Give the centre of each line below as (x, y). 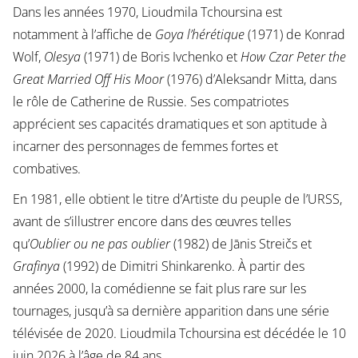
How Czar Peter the (293, 57)
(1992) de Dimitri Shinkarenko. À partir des (182, 267)
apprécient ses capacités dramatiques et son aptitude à (169, 124)
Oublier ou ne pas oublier (99, 244)
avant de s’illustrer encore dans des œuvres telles (151, 222)
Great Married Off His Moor (88, 80)
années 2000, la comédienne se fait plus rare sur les (159, 289)
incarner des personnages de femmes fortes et (145, 147)
